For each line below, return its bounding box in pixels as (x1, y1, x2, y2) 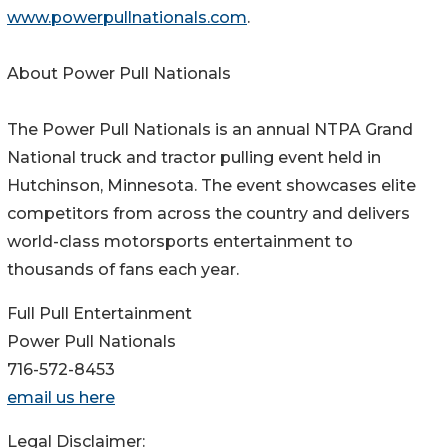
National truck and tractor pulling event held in (7, 148, 381, 168)
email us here (7, 388, 115, 408)
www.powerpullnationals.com (7, 8, 247, 28)
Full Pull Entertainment (7, 304, 192, 324)
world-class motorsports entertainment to (7, 232, 353, 252)
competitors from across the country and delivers (7, 204, 410, 224)
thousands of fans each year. (7, 260, 239, 280)
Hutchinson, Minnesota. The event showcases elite (7, 176, 416, 196)
